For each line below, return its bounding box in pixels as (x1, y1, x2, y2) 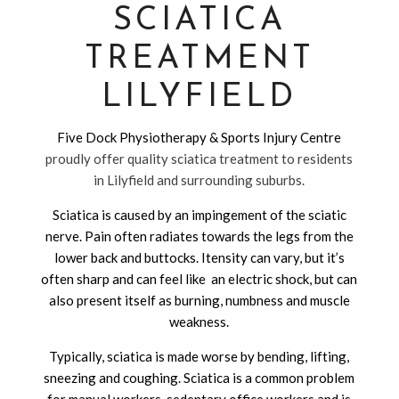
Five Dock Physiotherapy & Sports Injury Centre (57, 129, 342, 145)
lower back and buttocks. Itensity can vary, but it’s (53, 249, 345, 265)
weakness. (169, 313, 230, 330)
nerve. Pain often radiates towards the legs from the (45, 228, 354, 244)
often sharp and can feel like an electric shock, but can (41, 271, 358, 287)
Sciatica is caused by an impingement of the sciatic (52, 207, 346, 223)
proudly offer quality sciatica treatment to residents (45, 151, 354, 167)
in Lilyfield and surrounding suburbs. (94, 172, 305, 188)
